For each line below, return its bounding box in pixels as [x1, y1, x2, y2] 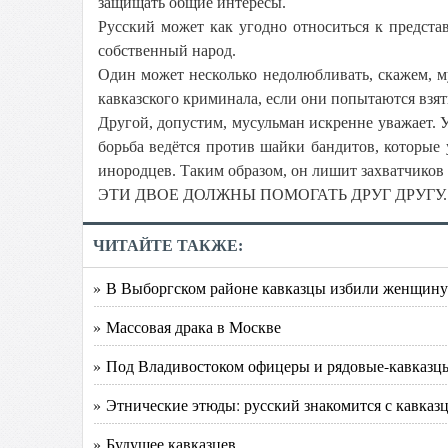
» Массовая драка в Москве [93, 316, 281, 337]
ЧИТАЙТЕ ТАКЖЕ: [93, 237, 243, 254]
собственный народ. [98, 42, 236, 59]
